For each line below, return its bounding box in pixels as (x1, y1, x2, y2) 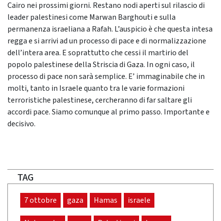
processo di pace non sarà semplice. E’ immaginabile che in (7, 71, 205, 82)
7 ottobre (24, 195, 57, 206)
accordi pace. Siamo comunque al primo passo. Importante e (7, 107, 210, 118)
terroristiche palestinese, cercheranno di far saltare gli (7, 95, 192, 106)
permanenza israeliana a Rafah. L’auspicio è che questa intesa (7, 24, 213, 35)
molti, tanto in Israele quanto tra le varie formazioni (7, 83, 184, 94)
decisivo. (7, 118, 36, 130)
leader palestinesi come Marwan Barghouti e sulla (7, 12, 176, 23)
